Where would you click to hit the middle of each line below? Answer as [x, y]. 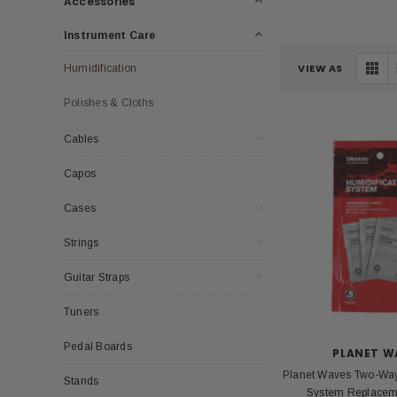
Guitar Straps [97, 277]
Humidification [101, 68]
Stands [82, 381]
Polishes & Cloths [109, 102]
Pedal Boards [98, 346]
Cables [82, 139]
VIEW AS [320, 68]
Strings [82, 242]
